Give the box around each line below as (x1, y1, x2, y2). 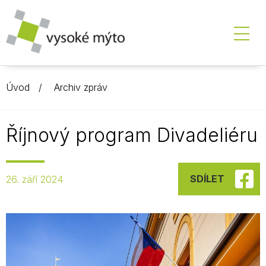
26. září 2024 (6, 173, 63, 185)
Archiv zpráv (54, 81, 107, 93)
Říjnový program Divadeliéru (6, 123, 258, 147)
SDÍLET (190, 173, 224, 185)
